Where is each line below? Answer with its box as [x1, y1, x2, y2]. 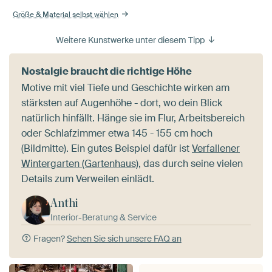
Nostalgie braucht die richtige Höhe [21, 64, 192, 78]
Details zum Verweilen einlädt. [21, 172, 154, 185]
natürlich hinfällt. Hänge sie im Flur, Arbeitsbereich [21, 111, 245, 124]
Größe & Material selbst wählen [13, 9, 119, 19]
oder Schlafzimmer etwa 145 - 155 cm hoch [21, 126, 212, 140]
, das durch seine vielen [138, 157, 243, 170]
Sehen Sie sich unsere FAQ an [66, 233, 182, 244]
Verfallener [192, 141, 240, 155]
